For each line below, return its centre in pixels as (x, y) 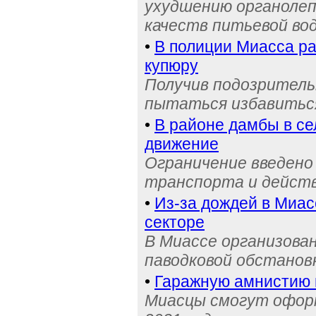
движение (182, 144)
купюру (171, 66)
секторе (175, 222)
